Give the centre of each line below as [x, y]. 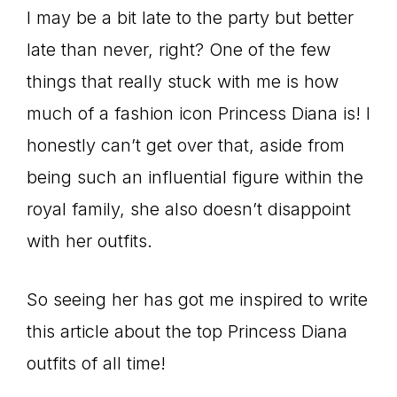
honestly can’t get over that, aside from [186, 145]
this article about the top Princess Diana [187, 331]
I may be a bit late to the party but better [190, 18]
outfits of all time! [99, 363]
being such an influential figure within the [195, 177]
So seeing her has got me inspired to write [197, 300]
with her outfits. [90, 241]
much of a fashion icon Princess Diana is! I [198, 113]
